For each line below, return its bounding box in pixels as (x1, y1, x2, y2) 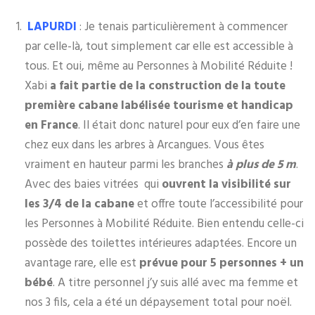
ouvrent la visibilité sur (162, 174, 291, 194)
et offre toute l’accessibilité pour (134, 194, 303, 214)
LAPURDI (27, 17, 77, 37)
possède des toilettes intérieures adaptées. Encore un (25, 233, 297, 253)
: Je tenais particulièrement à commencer (77, 17, 288, 37)
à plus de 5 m (226, 155, 296, 174)
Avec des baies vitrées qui (25, 174, 162, 194)
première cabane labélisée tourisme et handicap (25, 96, 293, 115)
